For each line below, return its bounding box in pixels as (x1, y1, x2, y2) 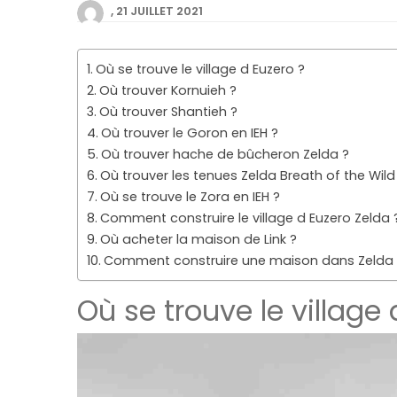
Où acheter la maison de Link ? (99, 230, 297, 248)
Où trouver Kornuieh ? (98, 81, 237, 99)
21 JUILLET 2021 (116, 2, 203, 19)
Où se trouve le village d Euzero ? (95, 59, 305, 78)
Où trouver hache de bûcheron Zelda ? (100, 144, 349, 163)
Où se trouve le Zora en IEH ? (99, 187, 280, 206)
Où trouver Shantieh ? (98, 102, 237, 121)
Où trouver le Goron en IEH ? (100, 123, 278, 142)
